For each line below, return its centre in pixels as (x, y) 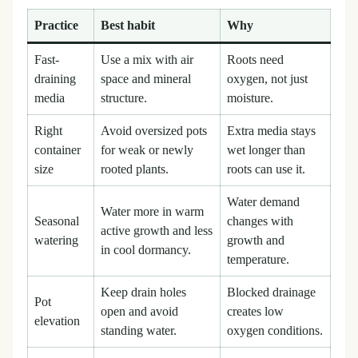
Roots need (256, 60)
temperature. (259, 259)
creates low (256, 311)
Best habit (128, 25)
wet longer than (267, 150)
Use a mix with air (147, 60)
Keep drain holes (144, 292)
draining (56, 79)
